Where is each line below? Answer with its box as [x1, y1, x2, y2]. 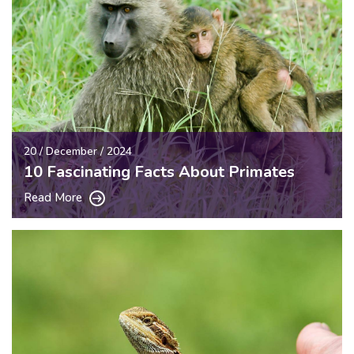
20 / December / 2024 [24, 143, 132, 159]
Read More [24, 189, 85, 205]
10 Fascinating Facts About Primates [24, 160, 295, 183]
